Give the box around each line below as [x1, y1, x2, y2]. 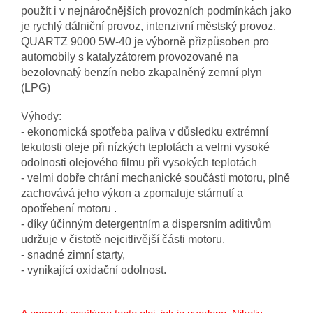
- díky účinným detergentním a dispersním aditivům [21, 218, 271, 231]
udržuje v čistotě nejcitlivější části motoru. [21, 233, 225, 246]
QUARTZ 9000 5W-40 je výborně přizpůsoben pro [21, 36, 269, 48]
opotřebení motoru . [21, 203, 117, 215]
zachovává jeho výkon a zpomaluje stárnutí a [21, 187, 243, 200]
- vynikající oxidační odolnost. [21, 264, 166, 277]
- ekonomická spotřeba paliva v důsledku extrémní [21, 126, 268, 138]
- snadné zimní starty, [21, 249, 125, 261]
